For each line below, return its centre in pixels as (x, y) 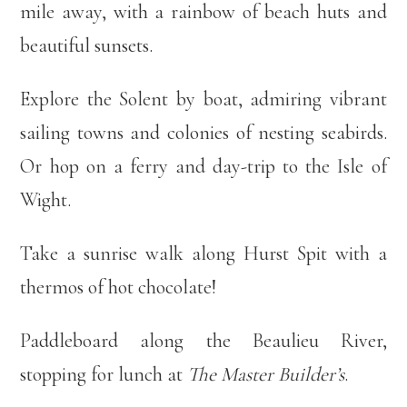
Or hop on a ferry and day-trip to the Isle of (203, 167)
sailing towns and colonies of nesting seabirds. (203, 133)
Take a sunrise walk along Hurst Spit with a (203, 254)
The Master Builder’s (266, 375)
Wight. (46, 200)
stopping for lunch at (104, 375)
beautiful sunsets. (87, 46)
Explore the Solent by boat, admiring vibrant (203, 99)
